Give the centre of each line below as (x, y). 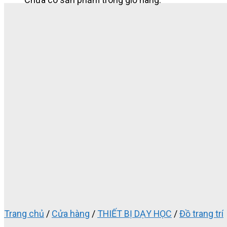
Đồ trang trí (201, 214)
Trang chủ (24, 214)
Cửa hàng (71, 214)
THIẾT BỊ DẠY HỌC (135, 214)
